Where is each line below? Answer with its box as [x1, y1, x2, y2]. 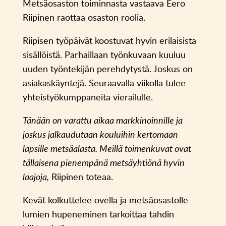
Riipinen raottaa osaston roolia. [22, 11, 145, 24]
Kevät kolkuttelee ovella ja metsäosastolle [22, 194, 188, 206]
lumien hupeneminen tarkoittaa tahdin [22, 208, 174, 220]
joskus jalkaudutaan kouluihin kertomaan [22, 128, 178, 141]
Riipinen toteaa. [48, 171, 113, 183]
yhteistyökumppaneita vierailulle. [22, 91, 153, 103]
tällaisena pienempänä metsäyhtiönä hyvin [22, 156, 185, 169]
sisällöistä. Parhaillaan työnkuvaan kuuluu [22, 48, 186, 61]
